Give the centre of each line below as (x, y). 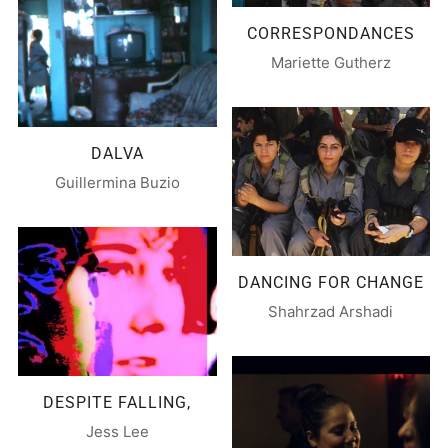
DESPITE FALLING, (117, 403)
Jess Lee (117, 432)
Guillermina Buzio (117, 183)
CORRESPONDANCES (330, 34)
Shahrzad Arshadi (331, 312)
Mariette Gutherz (330, 63)
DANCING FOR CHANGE (330, 283)
